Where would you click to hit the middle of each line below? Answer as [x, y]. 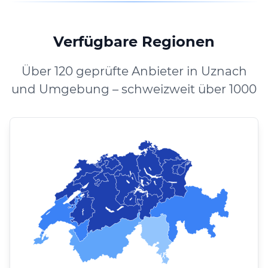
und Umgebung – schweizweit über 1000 [134, 89]
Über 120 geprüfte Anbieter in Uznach [134, 71]
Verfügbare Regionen [134, 41]
